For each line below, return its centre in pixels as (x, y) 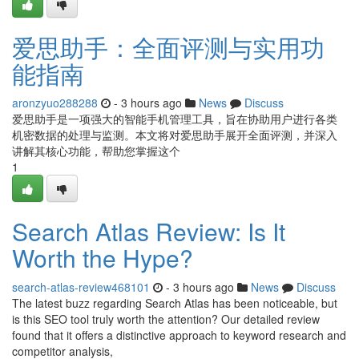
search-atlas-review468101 (81, 287)
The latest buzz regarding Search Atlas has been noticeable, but (175, 303)
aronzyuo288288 (55, 103)
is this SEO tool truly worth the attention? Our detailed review (166, 319)
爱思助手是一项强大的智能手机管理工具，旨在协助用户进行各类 (175, 119)
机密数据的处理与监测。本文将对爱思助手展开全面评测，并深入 (175, 135)
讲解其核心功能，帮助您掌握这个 (96, 151)
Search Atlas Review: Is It (149, 231)
